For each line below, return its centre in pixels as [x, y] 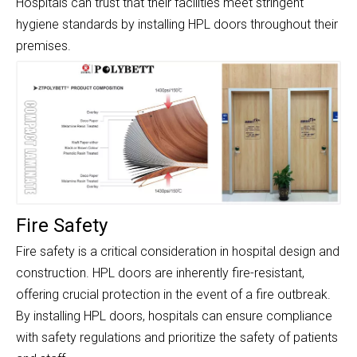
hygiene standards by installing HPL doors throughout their [177, 24]
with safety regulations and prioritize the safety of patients [177, 338]
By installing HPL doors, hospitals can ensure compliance [174, 316]
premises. [43, 45]
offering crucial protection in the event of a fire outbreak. [173, 295]
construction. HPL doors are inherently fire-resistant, [160, 273]
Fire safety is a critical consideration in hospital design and [178, 252]
